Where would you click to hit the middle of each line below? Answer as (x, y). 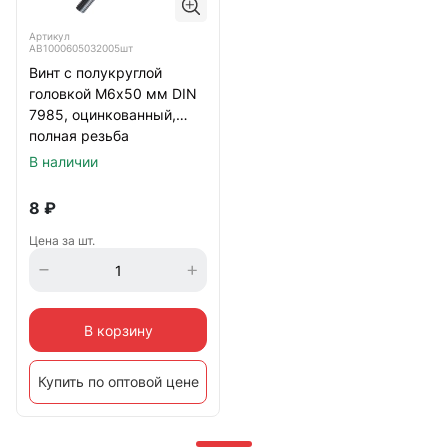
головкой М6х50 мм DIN (113, 94)
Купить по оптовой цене (118, 382)
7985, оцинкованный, (102, 115)
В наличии (63, 162)
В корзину (118, 330)
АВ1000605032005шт (81, 48)
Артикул (49, 36)
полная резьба (79, 136)
